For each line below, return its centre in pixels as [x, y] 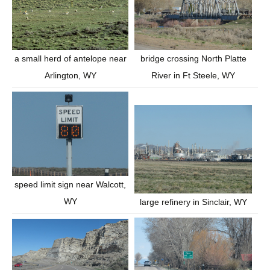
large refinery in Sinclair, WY [193, 202]
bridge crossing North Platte [193, 58]
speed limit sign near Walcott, [70, 184]
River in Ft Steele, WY [193, 75]
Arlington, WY [70, 75]
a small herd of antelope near [70, 58]
